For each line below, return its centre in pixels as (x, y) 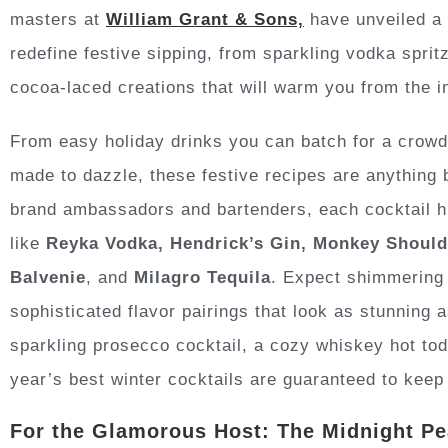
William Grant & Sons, (205, 19)
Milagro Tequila (202, 277)
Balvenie (48, 277)
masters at (58, 19)
